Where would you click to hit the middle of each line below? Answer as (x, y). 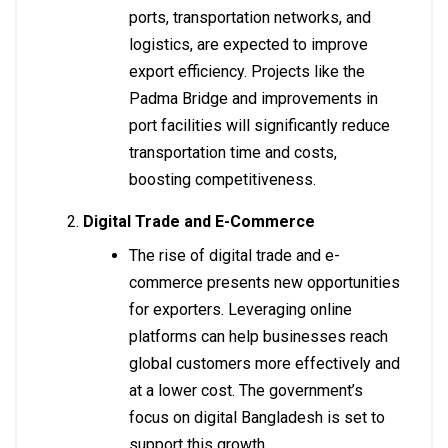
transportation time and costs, (233, 153)
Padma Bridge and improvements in (253, 99)
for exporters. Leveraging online (240, 310)
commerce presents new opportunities (264, 283)
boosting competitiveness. (222, 180)
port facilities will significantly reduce (259, 126)
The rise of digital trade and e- (234, 256)
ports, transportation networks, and (250, 18)
